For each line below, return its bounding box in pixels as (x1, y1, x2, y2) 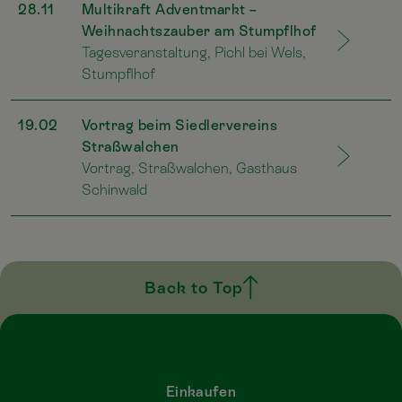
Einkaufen (166, 382, 236, 400)
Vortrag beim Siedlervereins (81, 116, 278, 134)
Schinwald (81, 180, 147, 198)
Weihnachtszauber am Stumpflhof (81, 22, 317, 39)
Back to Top (144, 277, 243, 297)
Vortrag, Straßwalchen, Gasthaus (81, 159, 297, 177)
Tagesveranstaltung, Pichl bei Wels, (81, 43, 306, 61)
